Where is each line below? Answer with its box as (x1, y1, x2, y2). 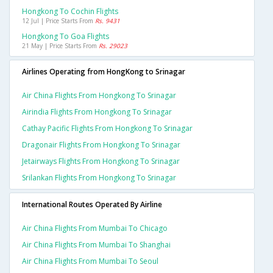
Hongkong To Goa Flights (22, 31, 109, 42)
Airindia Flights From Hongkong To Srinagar (22, 107, 172, 118)
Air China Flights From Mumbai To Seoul (22, 256, 158, 267)
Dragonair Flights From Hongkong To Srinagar (22, 140, 180, 151)
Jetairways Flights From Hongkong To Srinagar (22, 156, 180, 167)
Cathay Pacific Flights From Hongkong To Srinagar (22, 123, 193, 134)
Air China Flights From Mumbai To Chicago (22, 223, 168, 234)
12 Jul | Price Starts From (22, 16, 95, 26)
